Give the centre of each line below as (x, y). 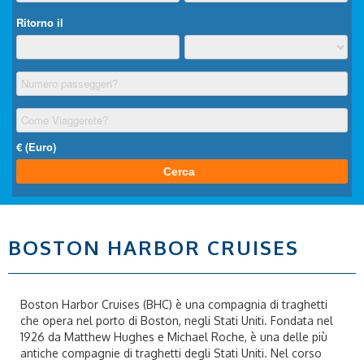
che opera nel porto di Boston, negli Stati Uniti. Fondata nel (177, 321)
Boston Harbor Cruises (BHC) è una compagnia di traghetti (174, 304)
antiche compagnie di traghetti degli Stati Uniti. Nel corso (171, 353)
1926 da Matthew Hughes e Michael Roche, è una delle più (174, 337)
